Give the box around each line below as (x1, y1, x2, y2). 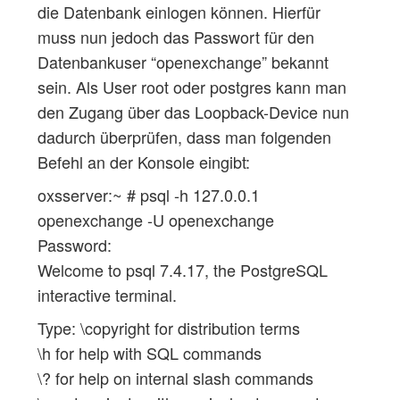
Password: (37, 232, 112, 256)
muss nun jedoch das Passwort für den (37, 24, 314, 48)
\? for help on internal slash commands (37, 365, 313, 389)
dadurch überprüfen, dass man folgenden (37, 124, 331, 148)
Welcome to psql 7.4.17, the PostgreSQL (37, 257, 328, 281)
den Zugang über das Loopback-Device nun (37, 99, 349, 123)
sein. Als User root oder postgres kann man (37, 74, 346, 98)
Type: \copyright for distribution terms (37, 315, 300, 339)
